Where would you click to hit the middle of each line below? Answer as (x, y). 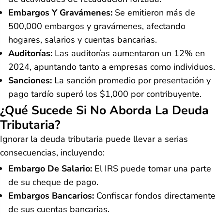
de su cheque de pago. (53, 182)
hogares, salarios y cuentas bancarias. (83, 39)
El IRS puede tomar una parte (152, 168)
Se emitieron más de (154, 12)
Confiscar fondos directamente (155, 195)
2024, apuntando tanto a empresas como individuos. (112, 67)
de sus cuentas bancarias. (59, 209)
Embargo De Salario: (50, 168)
